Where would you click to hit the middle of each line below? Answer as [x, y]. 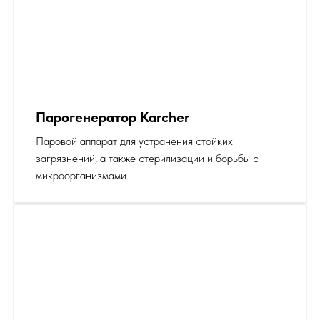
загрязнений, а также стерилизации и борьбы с [147, 158]
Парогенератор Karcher [112, 117]
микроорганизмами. [82, 175]
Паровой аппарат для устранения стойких [134, 141]
